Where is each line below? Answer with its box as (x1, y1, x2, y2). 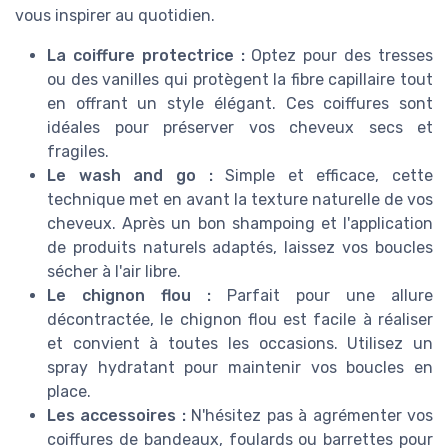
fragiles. (47, 141, 109, 161)
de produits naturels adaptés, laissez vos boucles (47, 237, 433, 257)
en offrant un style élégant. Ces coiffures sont (47, 93, 433, 113)
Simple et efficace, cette (212, 165, 433, 185)
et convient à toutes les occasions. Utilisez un (47, 333, 433, 353)
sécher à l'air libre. (47, 261, 181, 281)
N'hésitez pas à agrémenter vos (185, 405, 434, 425)
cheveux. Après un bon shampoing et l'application (47, 213, 433, 233)
